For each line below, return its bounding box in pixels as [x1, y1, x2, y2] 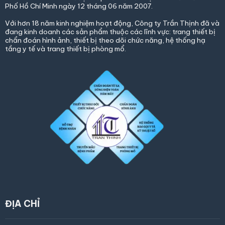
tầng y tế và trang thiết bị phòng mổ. [5, 44, 126, 54]
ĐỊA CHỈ [5, 198, 40, 210]
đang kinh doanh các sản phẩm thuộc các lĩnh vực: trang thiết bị [5, 27, 215, 37]
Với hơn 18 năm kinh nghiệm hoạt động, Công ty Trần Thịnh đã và [5, 19, 219, 28]
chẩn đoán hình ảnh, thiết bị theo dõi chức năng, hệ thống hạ [5, 36, 205, 45]
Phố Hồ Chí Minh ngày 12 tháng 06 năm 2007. [5, 1, 153, 11]
